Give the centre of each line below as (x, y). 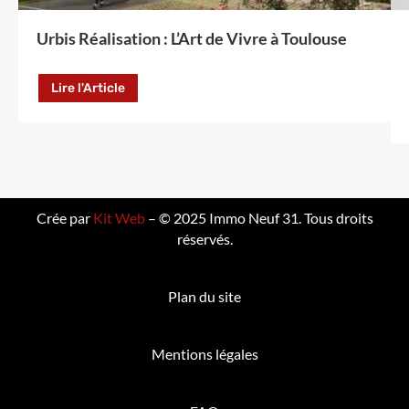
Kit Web (119, 218)
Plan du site (204, 297)
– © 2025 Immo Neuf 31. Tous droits (259, 218)
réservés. (204, 239)
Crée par (64, 218)
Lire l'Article (88, 88)
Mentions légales (204, 354)
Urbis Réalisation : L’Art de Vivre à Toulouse (192, 38)
